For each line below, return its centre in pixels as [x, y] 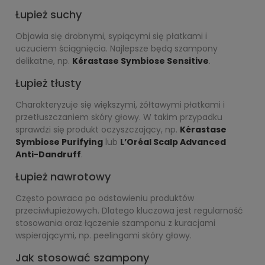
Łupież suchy [49, 14]
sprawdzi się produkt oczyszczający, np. [98, 130]
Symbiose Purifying [59, 142]
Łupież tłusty [48, 83]
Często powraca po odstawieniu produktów [105, 198]
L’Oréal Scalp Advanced [173, 142]
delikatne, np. [44, 61]
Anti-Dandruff [48, 154]
